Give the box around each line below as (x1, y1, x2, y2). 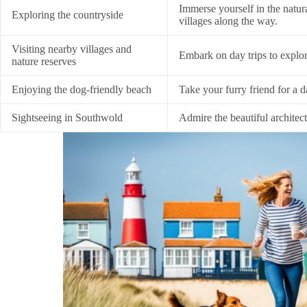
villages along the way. (179, 14, 278, 27)
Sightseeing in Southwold (12, 111, 123, 123)
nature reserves (12, 55, 76, 67)
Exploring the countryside (12, 8, 123, 21)
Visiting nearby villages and (12, 42, 132, 55)
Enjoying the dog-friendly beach (12, 83, 151, 95)
